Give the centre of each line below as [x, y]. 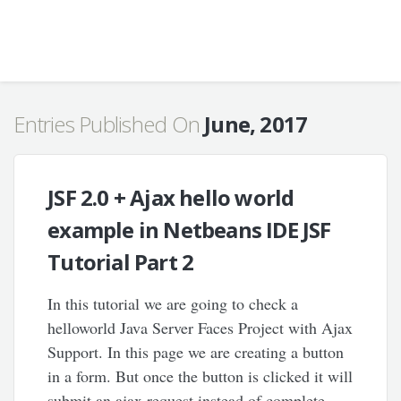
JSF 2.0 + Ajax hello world [171, 197]
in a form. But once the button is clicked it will [200, 376]
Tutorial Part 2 [121, 262]
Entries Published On [109, 124]
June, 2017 [256, 124]
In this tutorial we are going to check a [173, 303]
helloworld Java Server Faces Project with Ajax [200, 328]
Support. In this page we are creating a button [196, 352]
